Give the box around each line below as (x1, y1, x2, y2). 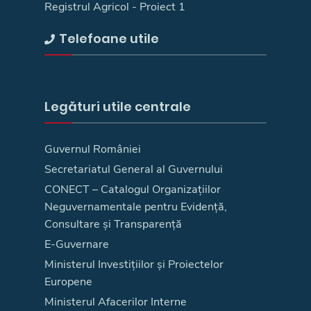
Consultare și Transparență (44, 216, 182, 232)
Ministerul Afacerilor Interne (44, 294, 187, 310)
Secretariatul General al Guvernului (44, 161, 223, 177)
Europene (44, 274, 92, 289)
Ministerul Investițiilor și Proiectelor (44, 256, 224, 272)
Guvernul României (44, 141, 141, 157)
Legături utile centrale (44, 97, 191, 115)
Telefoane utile (59, 29, 159, 47)
